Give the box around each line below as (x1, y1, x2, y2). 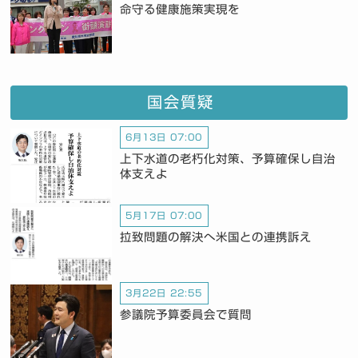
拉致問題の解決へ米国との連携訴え (119, 230, 312, 243)
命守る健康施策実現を (119, 3, 240, 16)
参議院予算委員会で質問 (119, 308, 252, 321)
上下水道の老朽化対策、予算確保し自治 (119, 153, 336, 165)
